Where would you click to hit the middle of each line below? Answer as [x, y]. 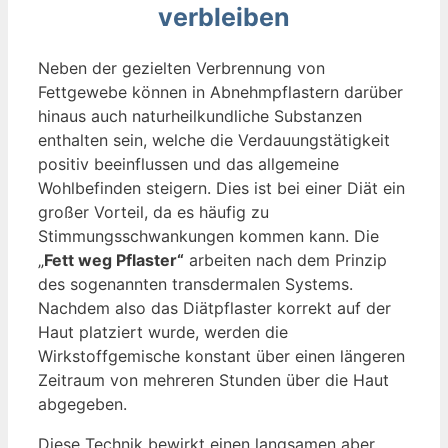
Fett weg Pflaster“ [114, 260]
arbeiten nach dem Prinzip [285, 260]
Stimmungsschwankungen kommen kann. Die [208, 236]
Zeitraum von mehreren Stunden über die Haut [213, 380]
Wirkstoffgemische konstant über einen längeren [221, 356]
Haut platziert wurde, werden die [163, 332]
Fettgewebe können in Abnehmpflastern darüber [220, 92]
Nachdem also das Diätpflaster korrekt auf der [214, 308]
